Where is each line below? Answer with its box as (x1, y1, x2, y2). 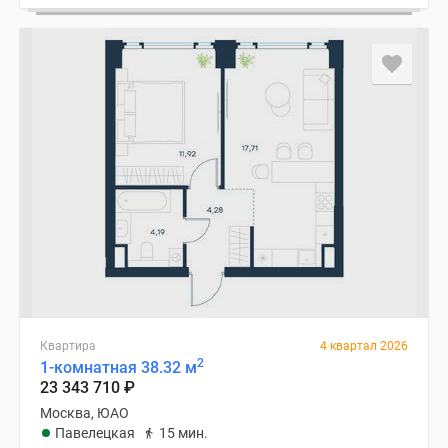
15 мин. (159, 425, 208, 441)
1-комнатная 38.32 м (40, 358, 197, 377)
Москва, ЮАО (40, 405, 129, 421)
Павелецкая (55, 425, 135, 441)
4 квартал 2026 (320, 339, 408, 353)
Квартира (40, 339, 96, 353)
